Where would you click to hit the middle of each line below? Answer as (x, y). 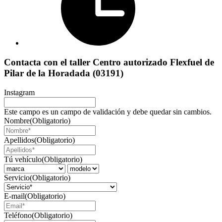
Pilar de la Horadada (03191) (64, 73)
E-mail (14, 196)
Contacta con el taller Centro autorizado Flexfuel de (109, 62)
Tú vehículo (23, 159)
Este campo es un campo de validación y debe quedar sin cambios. (108, 111)
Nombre (17, 120)
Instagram (19, 92)
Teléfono (18, 215)
